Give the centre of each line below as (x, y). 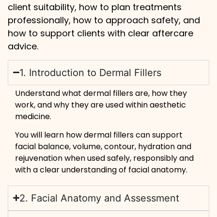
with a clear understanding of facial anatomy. (101, 170)
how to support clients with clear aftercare (100, 33)
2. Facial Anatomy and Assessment (100, 198)
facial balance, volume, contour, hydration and (103, 147)
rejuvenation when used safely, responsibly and (105, 158)
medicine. (33, 116)
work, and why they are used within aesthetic (101, 105)
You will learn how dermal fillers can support (99, 135)
